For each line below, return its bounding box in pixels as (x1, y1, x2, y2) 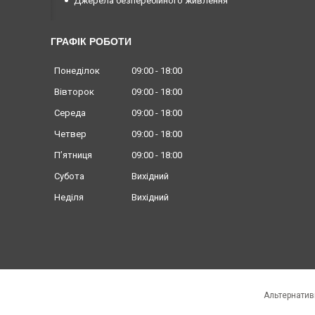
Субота (54, 171, 84, 182)
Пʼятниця (54, 150, 92, 161)
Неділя (54, 192, 84, 203)
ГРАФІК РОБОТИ (51, 36, 131, 48)
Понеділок (54, 65, 100, 77)
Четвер (54, 129, 86, 140)
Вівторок (54, 86, 94, 98)
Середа (54, 108, 86, 119)
